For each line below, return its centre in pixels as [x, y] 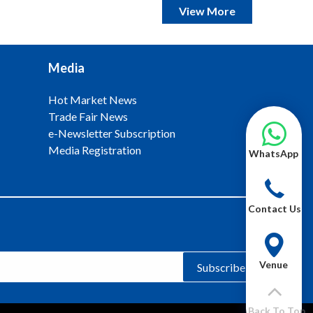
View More [207, 11]
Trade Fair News [88, 116]
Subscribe [221, 267]
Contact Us [275, 209]
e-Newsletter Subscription [111, 133]
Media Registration [94, 150]
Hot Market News [92, 100]
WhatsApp [273, 153]
